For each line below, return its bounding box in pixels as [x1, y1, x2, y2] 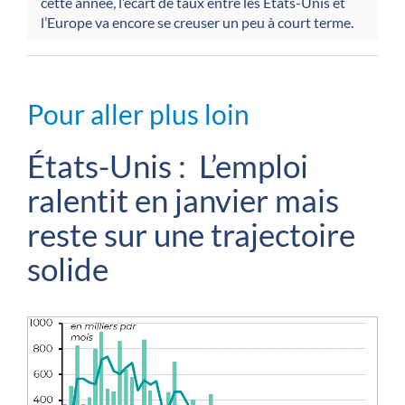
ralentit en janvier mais [27, 180, 339, 219]
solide [27, 249, 108, 287]
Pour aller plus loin [27, 97, 250, 130]
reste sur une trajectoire [27, 214, 355, 253]
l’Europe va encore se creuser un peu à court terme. [41, 13, 353, 31]
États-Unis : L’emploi [27, 146, 308, 184]
